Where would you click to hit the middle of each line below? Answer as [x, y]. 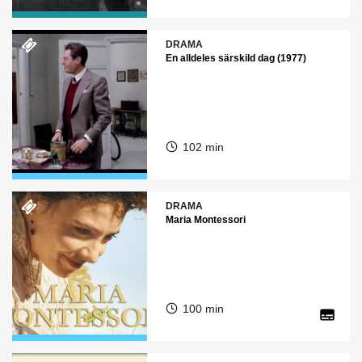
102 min [203, 147]
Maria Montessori [205, 220]
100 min [203, 309]
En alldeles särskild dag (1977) [236, 58]
